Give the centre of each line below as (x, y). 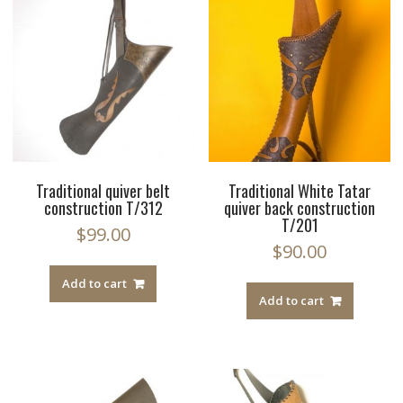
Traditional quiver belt (103, 191)
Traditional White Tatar (300, 191)
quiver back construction (300, 208)
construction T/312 (103, 208)
